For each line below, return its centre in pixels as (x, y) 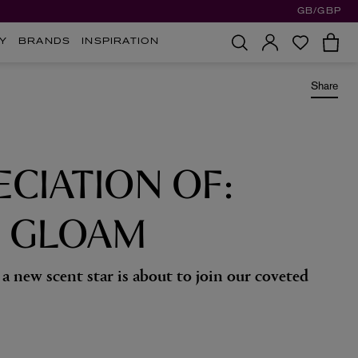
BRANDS (45, 42)
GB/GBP (319, 11)
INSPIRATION (121, 42)
